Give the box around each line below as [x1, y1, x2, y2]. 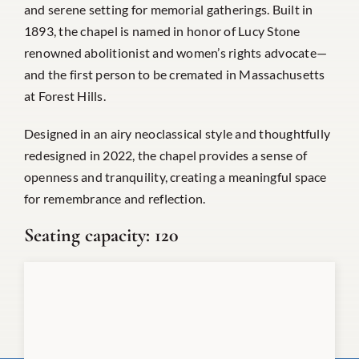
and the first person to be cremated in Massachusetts [23, 66, 325, 82]
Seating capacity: [23, 223, 150, 247]
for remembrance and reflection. [23, 190, 206, 206]
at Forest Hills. [23, 87, 106, 103]
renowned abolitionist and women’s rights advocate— [23, 44, 327, 60]
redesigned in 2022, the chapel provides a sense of [23, 147, 307, 163]
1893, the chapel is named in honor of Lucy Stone [23, 22, 301, 38]
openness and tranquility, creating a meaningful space [23, 168, 327, 184]
